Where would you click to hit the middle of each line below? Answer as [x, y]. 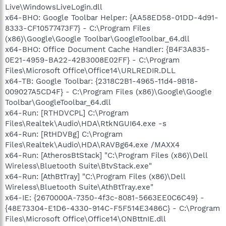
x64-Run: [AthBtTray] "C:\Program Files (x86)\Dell [95, 176]
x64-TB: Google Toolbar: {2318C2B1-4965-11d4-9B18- [102, 81]
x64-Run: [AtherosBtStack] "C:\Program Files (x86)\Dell [106, 155]
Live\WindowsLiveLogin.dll [54, 7]
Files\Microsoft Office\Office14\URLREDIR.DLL [90, 70]
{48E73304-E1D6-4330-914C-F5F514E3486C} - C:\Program [112, 208]
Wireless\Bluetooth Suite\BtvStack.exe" [78, 166]
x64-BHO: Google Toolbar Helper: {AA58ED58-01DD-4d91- [112, 17]
